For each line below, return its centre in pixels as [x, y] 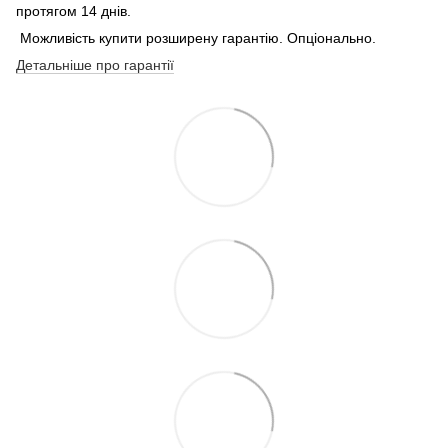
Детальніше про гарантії [95, 64]
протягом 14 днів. [73, 10]
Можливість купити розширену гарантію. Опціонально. [196, 37]
